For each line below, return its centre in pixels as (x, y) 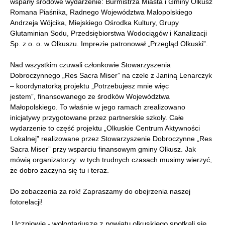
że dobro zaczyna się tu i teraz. (60, 170)
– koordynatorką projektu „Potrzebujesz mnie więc (89, 86)
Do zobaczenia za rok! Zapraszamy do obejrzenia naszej (100, 191)
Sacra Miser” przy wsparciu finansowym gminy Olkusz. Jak (103, 149)
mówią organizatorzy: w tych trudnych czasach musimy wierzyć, (111, 159)
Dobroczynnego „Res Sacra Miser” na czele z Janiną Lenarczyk (111, 75)
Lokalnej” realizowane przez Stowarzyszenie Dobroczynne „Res (111, 138)
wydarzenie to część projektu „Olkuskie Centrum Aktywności (105, 128)
